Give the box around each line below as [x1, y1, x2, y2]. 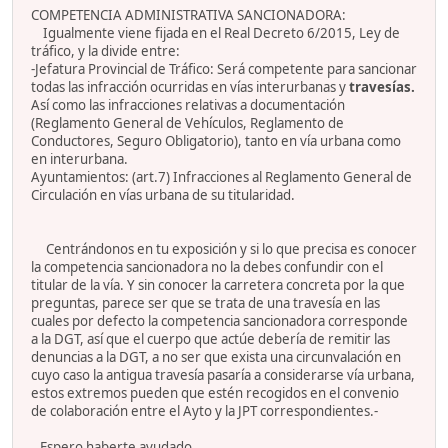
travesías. [349, 77, 415, 96]
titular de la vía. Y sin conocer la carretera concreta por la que [31, 275, 405, 294]
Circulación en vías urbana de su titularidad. [31, 185, 295, 204]
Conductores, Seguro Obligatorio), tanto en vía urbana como [31, 131, 401, 150]
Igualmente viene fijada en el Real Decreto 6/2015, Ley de [31, 23, 400, 42]
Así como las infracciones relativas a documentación [31, 95, 345, 114]
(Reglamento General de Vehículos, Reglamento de [31, 113, 344, 132]
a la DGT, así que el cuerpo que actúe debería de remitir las [31, 329, 390, 348]
